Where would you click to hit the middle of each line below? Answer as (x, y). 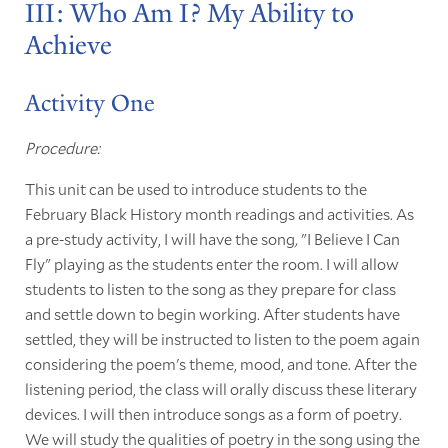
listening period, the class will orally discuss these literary (220, 388)
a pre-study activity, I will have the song (159, 238)
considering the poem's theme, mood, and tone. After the (220, 363)
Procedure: (62, 147)
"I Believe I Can (348, 238)
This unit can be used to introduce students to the (195, 188)
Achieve (68, 45)
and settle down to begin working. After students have (212, 313)
